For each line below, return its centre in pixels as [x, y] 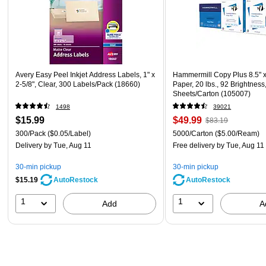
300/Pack [31, 133]
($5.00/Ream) [237, 133]
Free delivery [194, 145]
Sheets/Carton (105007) [212, 94]
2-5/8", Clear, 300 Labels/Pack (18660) [78, 84]
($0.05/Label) [68, 133]
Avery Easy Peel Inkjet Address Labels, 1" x [85, 75]
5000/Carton [193, 133]
